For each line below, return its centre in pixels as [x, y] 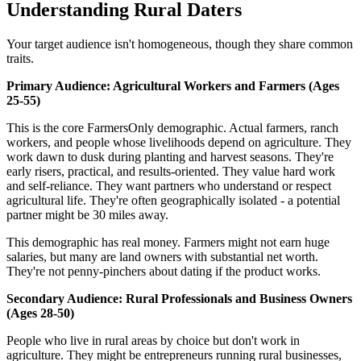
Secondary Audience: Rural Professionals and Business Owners [179, 298]
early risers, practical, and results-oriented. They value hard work [171, 171]
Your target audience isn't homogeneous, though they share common [180, 44]
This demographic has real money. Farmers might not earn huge [168, 242]
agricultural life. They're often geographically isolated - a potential [173, 200]
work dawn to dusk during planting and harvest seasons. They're [170, 156]
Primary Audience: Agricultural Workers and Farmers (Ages [173, 85]
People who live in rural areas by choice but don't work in [153, 340]
